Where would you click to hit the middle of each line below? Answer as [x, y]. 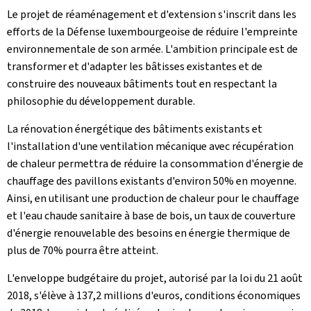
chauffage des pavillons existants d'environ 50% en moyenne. [152, 181]
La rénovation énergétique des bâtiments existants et [135, 129]
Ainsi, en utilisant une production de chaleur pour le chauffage [153, 198]
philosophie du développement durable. [101, 101]
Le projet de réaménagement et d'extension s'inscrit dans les [152, 14]
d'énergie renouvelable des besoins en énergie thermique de [149, 233]
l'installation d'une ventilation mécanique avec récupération [150, 146]
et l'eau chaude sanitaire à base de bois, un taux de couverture [151, 216]
